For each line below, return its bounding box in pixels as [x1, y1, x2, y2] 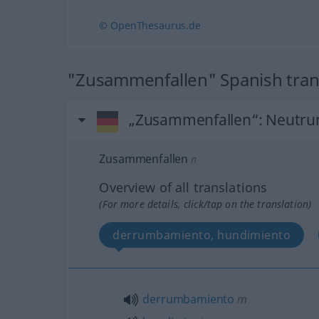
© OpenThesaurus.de [99, 18, 201, 32]
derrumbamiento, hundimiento [113, 226, 291, 243]
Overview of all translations [99, 178, 268, 196]
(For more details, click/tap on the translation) [99, 197, 312, 211]
